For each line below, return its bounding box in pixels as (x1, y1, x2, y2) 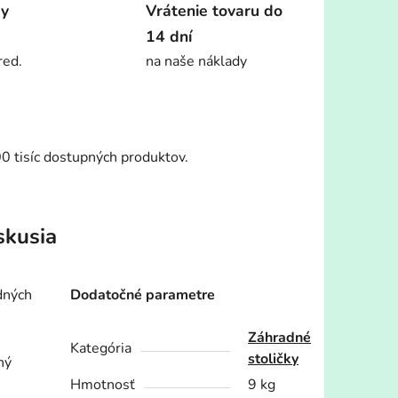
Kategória (70, 338, 132, 359)
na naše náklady (146, 52, 247, 72)
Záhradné (248, 328, 312, 348)
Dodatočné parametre (70, 285, 216, 306)
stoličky (248, 349, 299, 370)
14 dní (146, 26, 192, 48)
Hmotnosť (70, 375, 136, 395)
